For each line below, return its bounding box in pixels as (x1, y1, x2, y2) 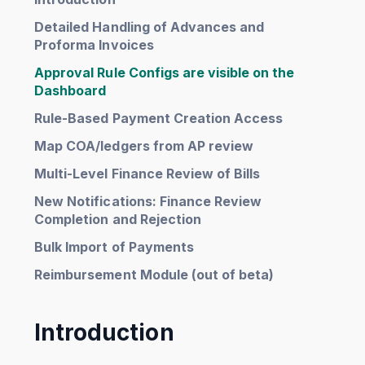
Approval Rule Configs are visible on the (34, 64, 294, 81)
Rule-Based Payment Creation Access (34, 109, 283, 126)
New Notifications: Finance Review (34, 192, 262, 209)
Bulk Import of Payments (34, 238, 194, 255)
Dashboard (34, 81, 107, 99)
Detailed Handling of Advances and (34, 18, 264, 35)
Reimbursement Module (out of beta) (34, 266, 274, 283)
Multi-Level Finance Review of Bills (34, 165, 260, 182)
